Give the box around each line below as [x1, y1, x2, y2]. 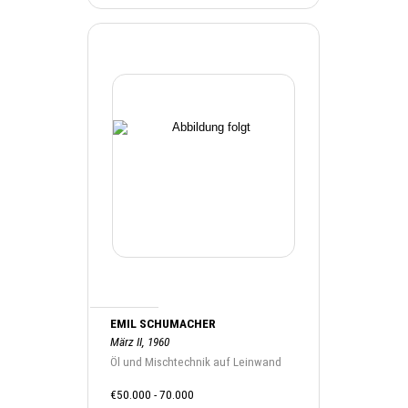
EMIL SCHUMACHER [110, 316, 217, 331]
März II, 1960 [110, 334, 170, 349]
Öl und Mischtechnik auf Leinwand [110, 354, 282, 369]
